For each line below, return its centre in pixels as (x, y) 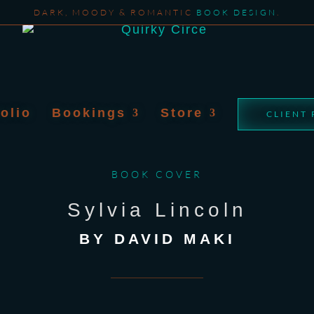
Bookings (89, 113)
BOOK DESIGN (237, 12)
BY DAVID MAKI (157, 238)
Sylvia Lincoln (157, 210)
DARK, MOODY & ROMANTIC (115, 12)
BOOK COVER (157, 174)
